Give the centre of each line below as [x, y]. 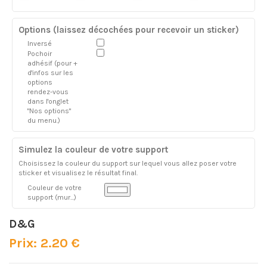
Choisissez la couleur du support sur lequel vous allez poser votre [128, 163]
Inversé [40, 43]
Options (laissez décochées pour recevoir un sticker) [129, 30]
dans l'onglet [48, 101]
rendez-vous [48, 91]
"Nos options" [49, 111]
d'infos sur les [50, 72]
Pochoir [40, 53]
